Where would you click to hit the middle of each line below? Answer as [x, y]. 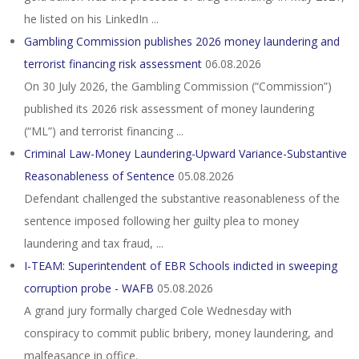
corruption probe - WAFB [89, 288]
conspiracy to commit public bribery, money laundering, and [179, 333]
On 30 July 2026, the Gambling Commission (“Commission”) [178, 86]
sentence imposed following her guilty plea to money [161, 221]
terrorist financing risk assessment [113, 64]
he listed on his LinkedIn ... [91, 19]
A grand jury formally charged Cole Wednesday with [158, 311]
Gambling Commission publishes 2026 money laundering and [182, 41]
